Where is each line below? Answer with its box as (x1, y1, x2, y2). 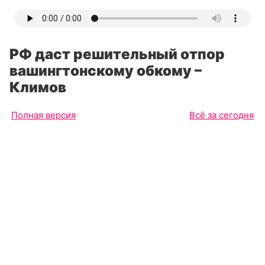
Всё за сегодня (189, 109, 254, 121)
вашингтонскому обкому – (9, 62, 202, 79)
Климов (9, 79, 66, 96)
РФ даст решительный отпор (9, 46, 225, 63)
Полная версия (11, 109, 76, 121)
